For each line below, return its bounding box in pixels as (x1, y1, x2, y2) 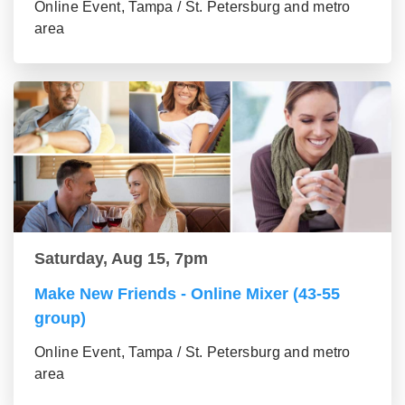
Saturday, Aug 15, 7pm (34, 250, 208, 268)
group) (34, 309, 86, 327)
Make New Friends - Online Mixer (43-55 (34, 285, 340, 303)
